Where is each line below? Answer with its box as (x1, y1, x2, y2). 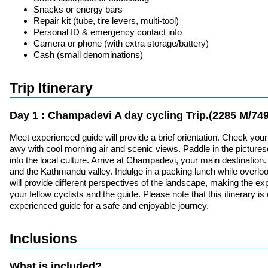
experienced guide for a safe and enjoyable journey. (10, 200, 209, 211)
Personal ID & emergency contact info (33, 27, 182, 38)
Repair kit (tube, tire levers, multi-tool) (33, 16, 179, 26)
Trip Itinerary (10, 81, 93, 96)
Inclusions (10, 231, 77, 246)
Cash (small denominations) (33, 50, 143, 60)
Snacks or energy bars (33, 4, 123, 15)
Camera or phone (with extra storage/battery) (33, 38, 209, 49)
